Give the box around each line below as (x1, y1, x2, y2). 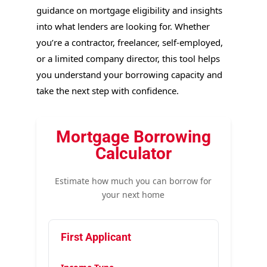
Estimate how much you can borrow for (55, 175, 212, 187)
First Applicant (60, 231, 131, 243)
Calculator (95, 144, 172, 163)
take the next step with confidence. (36, 85, 179, 97)
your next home (102, 189, 165, 200)
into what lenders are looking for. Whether (36, 20, 210, 32)
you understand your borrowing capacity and (36, 69, 222, 80)
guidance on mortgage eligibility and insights (36, 4, 222, 16)
